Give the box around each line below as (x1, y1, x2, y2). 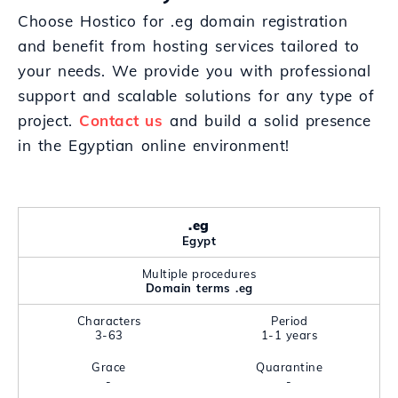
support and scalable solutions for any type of (18, 86, 375, 105)
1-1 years (260, 328, 318, 342)
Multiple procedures (141, 267, 257, 281)
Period (271, 314, 307, 328)
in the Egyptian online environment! (18, 136, 291, 155)
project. (18, 111, 80, 130)
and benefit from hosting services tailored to (18, 36, 361, 55)
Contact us (79, 111, 163, 130)
